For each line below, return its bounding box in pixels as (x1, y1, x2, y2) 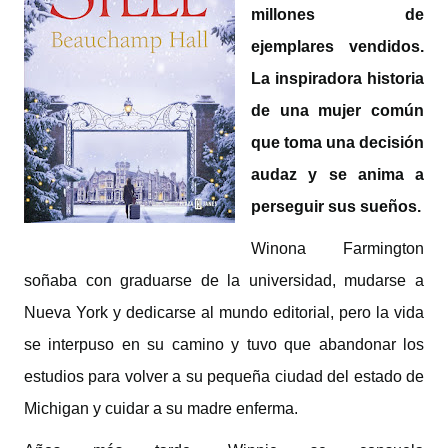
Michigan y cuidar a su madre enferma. (24, 400, 298, 417)
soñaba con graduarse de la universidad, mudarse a (24, 272, 424, 289)
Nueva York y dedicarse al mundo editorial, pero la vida (24, 304, 424, 321)
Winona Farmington (251, 240, 424, 257)
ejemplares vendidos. (251, 38, 424, 55)
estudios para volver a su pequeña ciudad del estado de (24, 368, 424, 385)
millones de (251, 6, 424, 23)
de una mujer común (251, 102, 424, 119)
